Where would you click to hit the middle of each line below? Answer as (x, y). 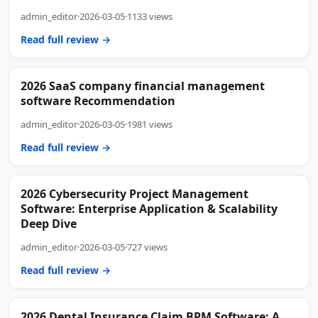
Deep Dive (49, 223)
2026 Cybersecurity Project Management (135, 193)
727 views (147, 247)
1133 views (150, 16)
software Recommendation (98, 100)
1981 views (150, 124)
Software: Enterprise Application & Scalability (149, 208)
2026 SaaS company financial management (143, 86)
